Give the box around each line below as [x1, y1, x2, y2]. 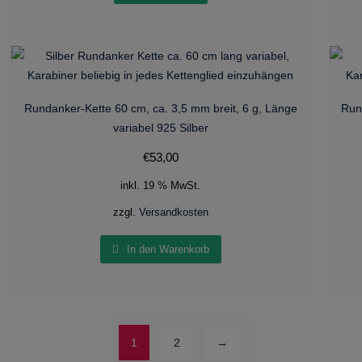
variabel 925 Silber [112, 121, 208, 135]
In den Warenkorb [126, 242, 209, 255]
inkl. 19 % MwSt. [120, 180, 201, 192]
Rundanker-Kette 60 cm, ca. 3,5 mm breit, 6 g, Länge [23, 102, 297, 116]
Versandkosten [138, 207, 208, 219]
